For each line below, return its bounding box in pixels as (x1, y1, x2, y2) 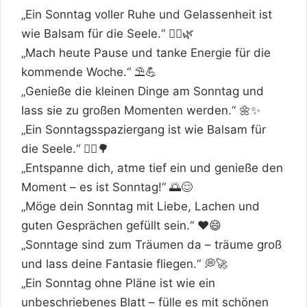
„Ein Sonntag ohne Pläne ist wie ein (21, 275, 215, 290)
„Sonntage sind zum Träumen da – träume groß (21, 237, 282, 251)
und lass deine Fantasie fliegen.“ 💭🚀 (21, 256, 228, 271)
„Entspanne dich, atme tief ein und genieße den (21, 160, 283, 175)
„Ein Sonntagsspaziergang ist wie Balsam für (21, 122, 266, 136)
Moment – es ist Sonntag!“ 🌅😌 (21, 180, 193, 194)
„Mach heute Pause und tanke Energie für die (21, 45, 271, 60)
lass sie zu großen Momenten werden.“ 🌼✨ (21, 103, 260, 117)
